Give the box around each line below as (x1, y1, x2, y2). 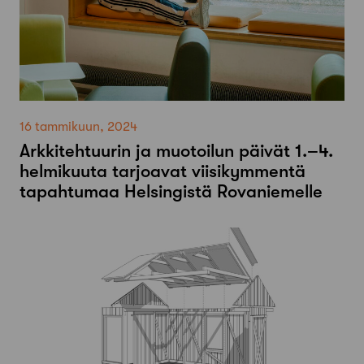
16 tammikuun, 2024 (19, 119, 137, 135)
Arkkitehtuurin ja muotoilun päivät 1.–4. (19, 141, 333, 162)
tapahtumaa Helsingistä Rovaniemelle (19, 181, 323, 202)
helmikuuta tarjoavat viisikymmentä (19, 161, 305, 182)
